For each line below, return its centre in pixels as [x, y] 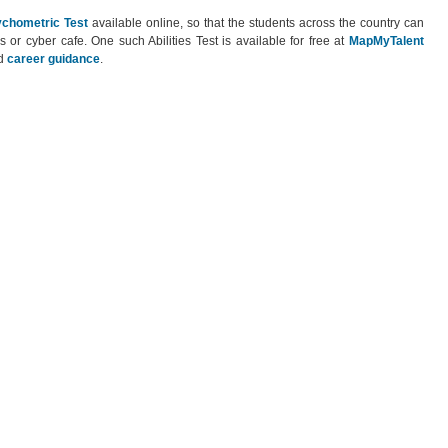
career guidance [53, 59]
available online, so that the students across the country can [256, 23]
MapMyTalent [386, 41]
